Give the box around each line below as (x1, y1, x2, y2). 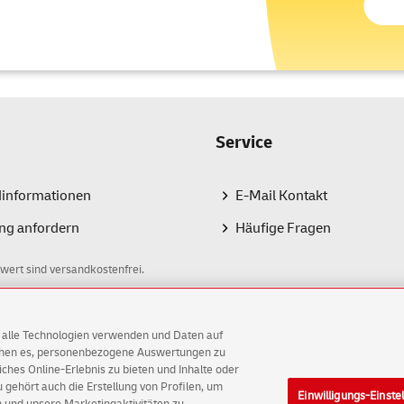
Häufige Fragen (235, 219, 331, 238)
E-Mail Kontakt (235, 187, 327, 206)
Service (216, 132, 272, 154)
